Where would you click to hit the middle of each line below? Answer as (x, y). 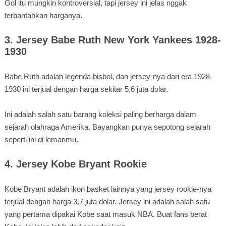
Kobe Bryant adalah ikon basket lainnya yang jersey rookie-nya (108, 189)
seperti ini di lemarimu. (41, 139)
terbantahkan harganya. (43, 15)
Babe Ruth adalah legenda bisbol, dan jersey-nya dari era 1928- (108, 76)
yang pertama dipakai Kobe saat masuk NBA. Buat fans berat (105, 214)
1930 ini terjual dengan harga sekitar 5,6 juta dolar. (86, 89)
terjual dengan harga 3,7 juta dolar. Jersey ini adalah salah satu (107, 201)
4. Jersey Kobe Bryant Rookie (75, 164)
